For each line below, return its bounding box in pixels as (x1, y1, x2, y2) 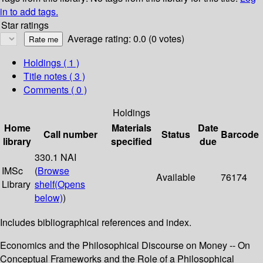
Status (161, 127, 190, 141)
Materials (111, 121, 151, 135)
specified (110, 134, 152, 149)
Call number (43, 127, 97, 141)
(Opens (55, 177, 85, 191)
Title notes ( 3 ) (23, 69, 85, 83)
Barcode (221, 127, 259, 141)
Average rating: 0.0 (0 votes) (68, 32, 184, 46)
